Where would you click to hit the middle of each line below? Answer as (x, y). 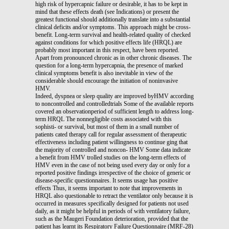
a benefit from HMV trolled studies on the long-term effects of (111, 157)
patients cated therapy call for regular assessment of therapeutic (111, 134)
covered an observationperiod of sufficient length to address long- (114, 111)
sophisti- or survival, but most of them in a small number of (107, 127)
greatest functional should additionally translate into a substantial (113, 19)
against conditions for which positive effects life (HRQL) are (109, 42)
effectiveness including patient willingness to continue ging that (111, 142)
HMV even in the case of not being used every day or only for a (112, 165)
